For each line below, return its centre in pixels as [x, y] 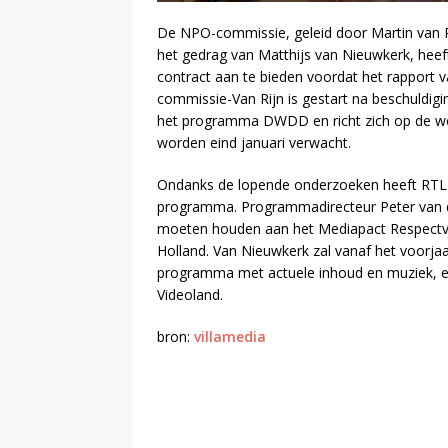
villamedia [230, 336]
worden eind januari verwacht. [254, 142]
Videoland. [190, 294]
